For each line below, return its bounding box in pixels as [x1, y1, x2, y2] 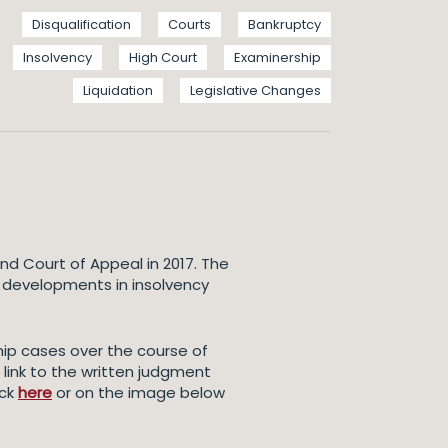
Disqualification [32, 15, 131, 34]
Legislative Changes [190, 81, 321, 100]
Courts [168, 15, 211, 34]
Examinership [234, 48, 321, 67]
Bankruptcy [248, 15, 321, 34]
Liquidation [83, 81, 153, 100]
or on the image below [52, 382, 225, 403]
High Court [129, 48, 197, 67]
